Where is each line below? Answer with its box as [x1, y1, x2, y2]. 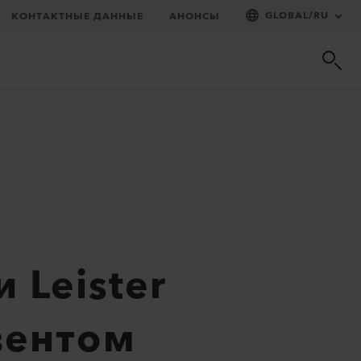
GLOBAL [265, 7, 309, 24]
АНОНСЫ [169, 7, 220, 25]
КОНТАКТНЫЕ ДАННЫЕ [11, 7, 143, 25]
